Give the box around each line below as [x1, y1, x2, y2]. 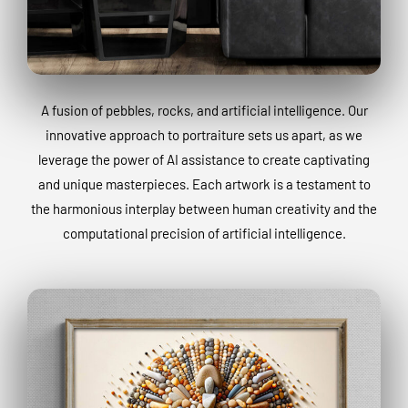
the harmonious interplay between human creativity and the [31, 199, 377, 217]
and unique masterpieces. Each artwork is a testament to [37, 175, 371, 192]
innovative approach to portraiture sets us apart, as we [46, 126, 362, 143]
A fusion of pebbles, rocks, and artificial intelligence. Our [40, 101, 368, 118]
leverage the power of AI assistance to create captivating [38, 150, 370, 168]
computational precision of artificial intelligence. [62, 224, 346, 241]
